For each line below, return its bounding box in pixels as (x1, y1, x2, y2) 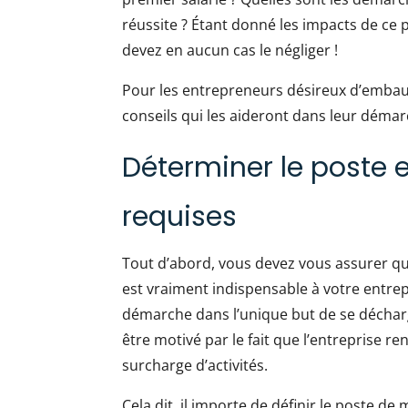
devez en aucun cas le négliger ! (122, 40, 339, 60)
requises (122, 198, 238, 236)
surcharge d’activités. (122, 355, 272, 375)
